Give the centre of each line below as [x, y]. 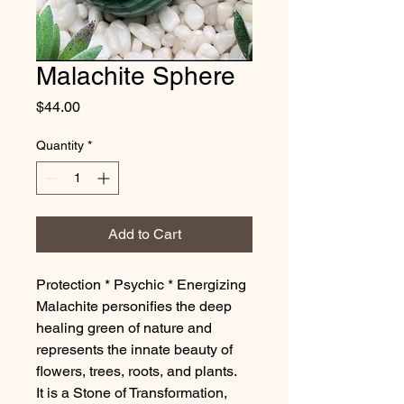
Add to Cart [144, 234]
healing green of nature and [124, 327]
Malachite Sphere [136, 75]
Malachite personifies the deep [134, 306]
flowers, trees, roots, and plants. [137, 371]
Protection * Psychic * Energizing [141, 284]
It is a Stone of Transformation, [132, 392]
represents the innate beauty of [134, 349]
